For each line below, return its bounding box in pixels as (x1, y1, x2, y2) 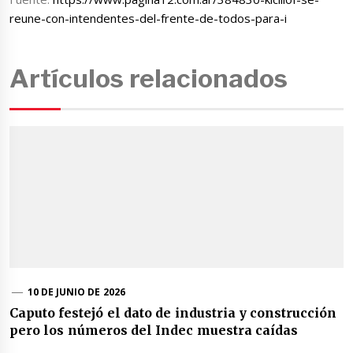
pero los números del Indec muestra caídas (9, 321, 298, 338)
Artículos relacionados (9, 62, 288, 94)
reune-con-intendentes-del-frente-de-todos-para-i (9, 10, 287, 27)
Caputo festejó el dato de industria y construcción (9, 304, 337, 321)
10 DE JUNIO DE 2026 (27, 284, 125, 299)
